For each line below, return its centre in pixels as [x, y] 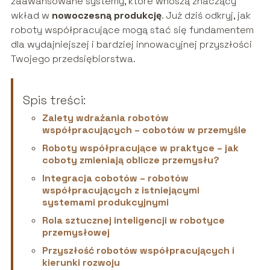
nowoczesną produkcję [106, 15]
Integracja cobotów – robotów [115, 178]
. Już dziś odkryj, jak [206, 15]
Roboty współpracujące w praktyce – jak [140, 148]
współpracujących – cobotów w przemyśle [144, 130]
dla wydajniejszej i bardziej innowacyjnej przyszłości [131, 44]
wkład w [31, 15]
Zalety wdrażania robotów [105, 118]
